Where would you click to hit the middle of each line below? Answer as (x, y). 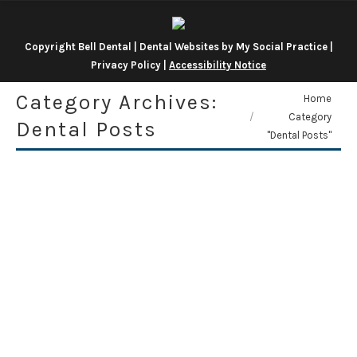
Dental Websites (179, 47)
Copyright (51, 47)
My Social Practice (280, 47)
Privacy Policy (126, 65)
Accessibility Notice (218, 65)
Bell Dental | (108, 47)
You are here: (270, 98)
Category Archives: (117, 102)
